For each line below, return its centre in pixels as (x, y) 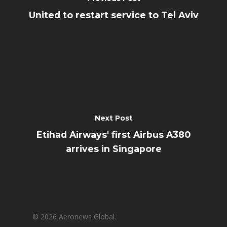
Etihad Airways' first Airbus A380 (113, 134)
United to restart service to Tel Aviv (113, 15)
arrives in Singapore (113, 148)
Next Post (113, 118)
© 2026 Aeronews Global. (74, 217)
